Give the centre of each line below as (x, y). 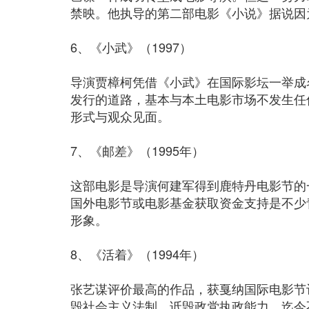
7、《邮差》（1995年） (137, 150)
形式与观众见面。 (120, 116)
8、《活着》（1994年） (137, 254)
